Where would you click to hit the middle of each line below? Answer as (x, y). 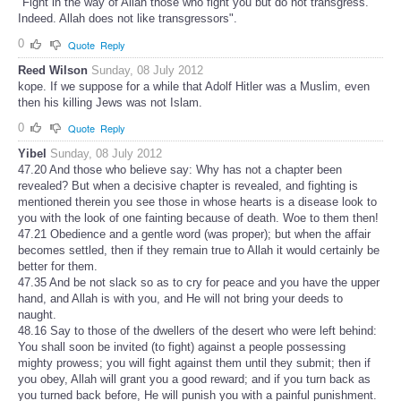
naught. (37, 315)
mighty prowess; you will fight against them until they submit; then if (194, 363)
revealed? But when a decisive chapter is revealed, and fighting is (188, 186)
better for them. (58, 267)
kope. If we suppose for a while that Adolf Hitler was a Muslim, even (194, 86)
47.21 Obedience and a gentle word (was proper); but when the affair (194, 235)
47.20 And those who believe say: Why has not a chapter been (180, 170)
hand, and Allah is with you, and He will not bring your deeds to (180, 299)
